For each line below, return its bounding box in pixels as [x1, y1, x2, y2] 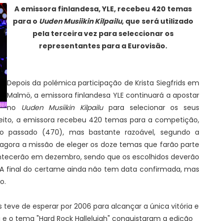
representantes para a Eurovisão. [39, 41, 167, 51]
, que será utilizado [122, 16, 193, 26]
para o [13, 16, 39, 26]
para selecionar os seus [103, 103, 200, 112]
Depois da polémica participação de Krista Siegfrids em [7, 78, 199, 88]
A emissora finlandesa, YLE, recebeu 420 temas [14, 4, 192, 14]
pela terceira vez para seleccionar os [33, 29, 174, 38]
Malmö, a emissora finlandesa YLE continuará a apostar [7, 90, 199, 100]
